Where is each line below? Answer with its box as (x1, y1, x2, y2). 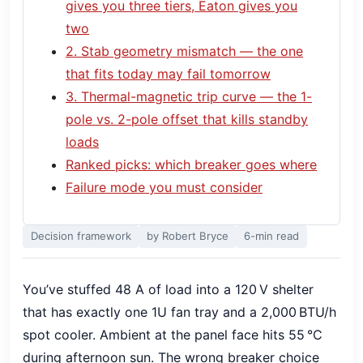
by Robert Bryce (146, 229, 228, 243)
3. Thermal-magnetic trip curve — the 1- (66, 88, 312, 105)
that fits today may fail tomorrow (66, 66, 271, 82)
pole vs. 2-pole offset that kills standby (66, 111, 308, 127)
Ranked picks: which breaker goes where (66, 156, 317, 173)
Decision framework (30, 229, 131, 243)
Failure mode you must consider (66, 179, 263, 195)
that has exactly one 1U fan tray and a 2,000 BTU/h (23, 303, 336, 320)
